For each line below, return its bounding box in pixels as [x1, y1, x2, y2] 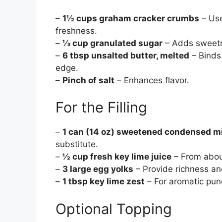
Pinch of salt [62, 75, 114, 85]
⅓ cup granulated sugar [62, 38, 163, 48]
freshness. [55, 25, 97, 36]
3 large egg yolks [62, 164, 133, 174]
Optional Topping [55, 200, 172, 218]
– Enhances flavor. [114, 75, 189, 85]
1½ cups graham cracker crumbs [62, 13, 199, 23]
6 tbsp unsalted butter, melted [62, 50, 189, 60]
